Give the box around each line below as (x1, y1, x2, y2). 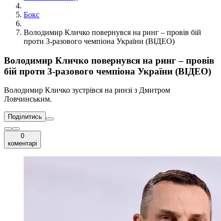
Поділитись (8, 113, 42, 121)
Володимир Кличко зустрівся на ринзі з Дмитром (4, 86, 170, 95)
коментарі (8, 140, 37, 147)
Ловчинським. (4, 95, 52, 104)
